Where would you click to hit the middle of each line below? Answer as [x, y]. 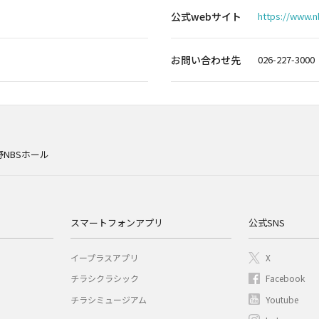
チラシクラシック [105, 278]
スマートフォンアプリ [117, 223]
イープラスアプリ [104, 258]
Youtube [282, 299]
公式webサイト [206, 16]
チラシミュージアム [109, 299]
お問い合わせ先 [206, 60]
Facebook [285, 278]
